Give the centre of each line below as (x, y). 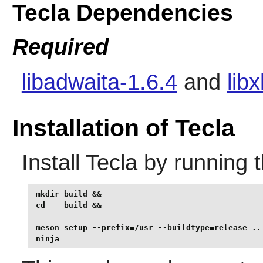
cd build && (68, 205)
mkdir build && (68, 194)
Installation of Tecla (123, 128)
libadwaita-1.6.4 (99, 82)
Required (60, 47)
